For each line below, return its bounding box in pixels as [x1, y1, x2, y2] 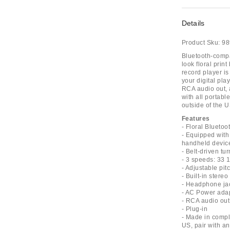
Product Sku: [181, 39, 220, 46]
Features [181, 115, 210, 122]
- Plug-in [181, 205, 208, 213]
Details [181, 19, 205, 27]
